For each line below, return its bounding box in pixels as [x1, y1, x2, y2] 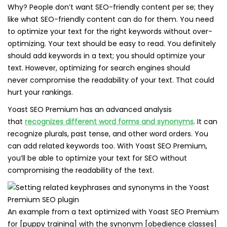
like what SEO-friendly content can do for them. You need [8, 14, 214, 24]
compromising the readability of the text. [8, 165, 156, 175]
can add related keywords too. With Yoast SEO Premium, [8, 141, 207, 151]
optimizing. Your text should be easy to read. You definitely [8, 39, 216, 49]
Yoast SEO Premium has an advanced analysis [8, 104, 172, 115]
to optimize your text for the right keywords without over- [8, 26, 212, 36]
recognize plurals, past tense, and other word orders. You [8, 129, 208, 139]
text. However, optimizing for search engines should [8, 63, 190, 73]
